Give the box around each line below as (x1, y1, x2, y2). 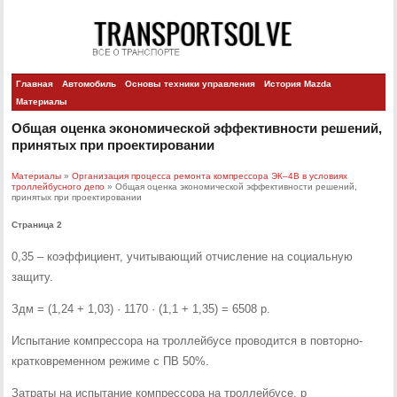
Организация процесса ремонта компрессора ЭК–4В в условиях (72, 171, 348, 181)
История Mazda (264, 79, 332, 89)
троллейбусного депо (12, 182, 105, 191)
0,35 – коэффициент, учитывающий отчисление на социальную (12, 250, 354, 263)
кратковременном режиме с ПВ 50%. (12, 354, 210, 368)
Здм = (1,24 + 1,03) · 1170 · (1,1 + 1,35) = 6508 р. (12, 302, 271, 315)
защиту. (12, 270, 54, 284)
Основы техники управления (125, 79, 256, 89)
